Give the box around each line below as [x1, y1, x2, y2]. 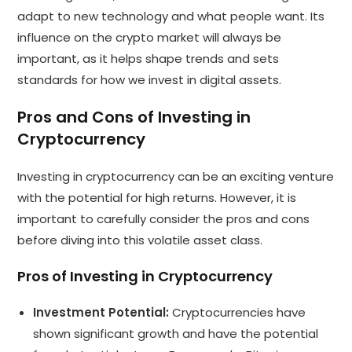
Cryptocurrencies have [169, 303, 306, 321]
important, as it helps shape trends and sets [17, 49, 280, 67]
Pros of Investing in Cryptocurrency [17, 266, 273, 286]
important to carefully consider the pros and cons [17, 210, 310, 227]
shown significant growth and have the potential [33, 324, 319, 342]
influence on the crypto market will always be [17, 28, 282, 46]
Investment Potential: [33, 303, 170, 321]
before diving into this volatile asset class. [17, 231, 263, 248]
